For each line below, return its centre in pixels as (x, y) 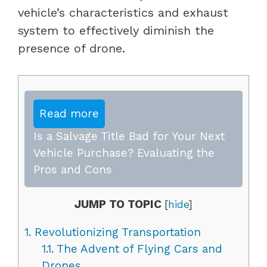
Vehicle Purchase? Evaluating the (124, 153)
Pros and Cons (73, 169)
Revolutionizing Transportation (116, 232)
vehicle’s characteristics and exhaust (123, 12)
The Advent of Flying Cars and (138, 249)
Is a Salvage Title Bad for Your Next (129, 136)
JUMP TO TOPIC (118, 204)
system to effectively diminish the (116, 30)
